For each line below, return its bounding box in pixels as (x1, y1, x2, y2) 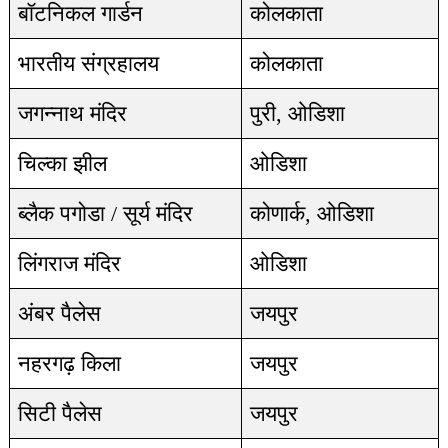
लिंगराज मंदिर (17, 251, 121, 276)
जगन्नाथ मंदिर (17, 101, 127, 126)
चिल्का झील (17, 151, 107, 176)
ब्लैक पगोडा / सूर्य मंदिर (17, 201, 193, 226)
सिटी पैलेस (17, 401, 102, 426)
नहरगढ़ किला (17, 351, 121, 376)
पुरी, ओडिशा (249, 101, 345, 126)
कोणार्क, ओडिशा (249, 201, 374, 226)
